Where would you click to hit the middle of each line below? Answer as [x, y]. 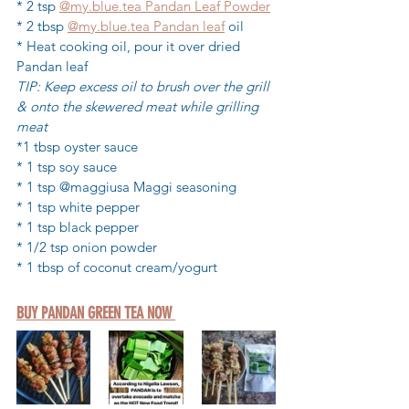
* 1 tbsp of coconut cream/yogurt [117, 267]
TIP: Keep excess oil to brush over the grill [145, 87]
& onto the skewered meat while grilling [139, 107]
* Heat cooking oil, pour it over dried [130, 47]
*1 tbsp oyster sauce [77, 147]
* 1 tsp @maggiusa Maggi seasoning [126, 187]
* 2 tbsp [42, 26]
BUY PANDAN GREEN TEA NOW [96, 314]
